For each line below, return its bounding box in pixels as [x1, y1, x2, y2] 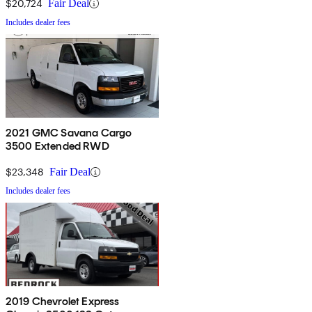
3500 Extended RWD [6, 139, 109, 153]
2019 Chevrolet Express [6, 295, 120, 309]
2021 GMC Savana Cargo [6, 126, 132, 140]
